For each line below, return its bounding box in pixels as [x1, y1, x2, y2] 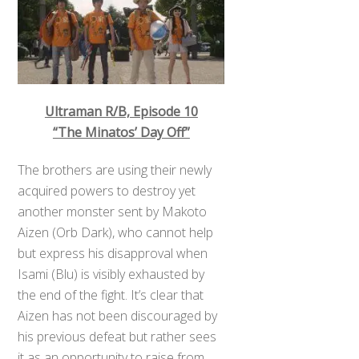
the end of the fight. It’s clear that [18, 285, 204, 304]
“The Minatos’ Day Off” [52, 123, 190, 141]
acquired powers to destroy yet [18, 181, 196, 200]
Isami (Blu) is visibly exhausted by [18, 264, 205, 283]
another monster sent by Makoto [18, 202, 208, 220]
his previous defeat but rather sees [18, 327, 217, 345]
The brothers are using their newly [18, 160, 212, 179]
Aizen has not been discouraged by [18, 306, 218, 325]
